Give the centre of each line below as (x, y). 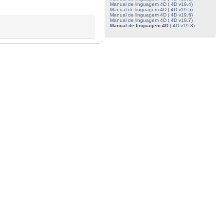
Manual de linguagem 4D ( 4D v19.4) (151, 4)
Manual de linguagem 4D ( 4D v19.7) (151, 20)
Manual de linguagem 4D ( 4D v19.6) (151, 15)
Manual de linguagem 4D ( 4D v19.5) (151, 9)
